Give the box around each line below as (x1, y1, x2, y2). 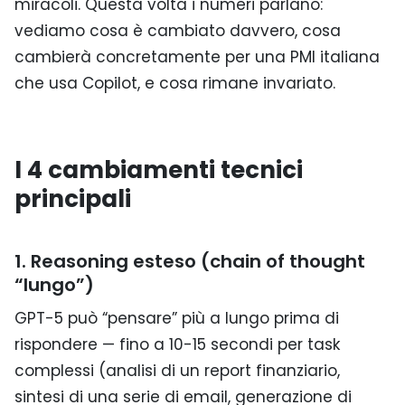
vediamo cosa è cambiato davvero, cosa (14, 19, 341, 42)
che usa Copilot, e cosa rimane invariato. (14, 71, 335, 94)
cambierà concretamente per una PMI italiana (14, 45, 380, 68)
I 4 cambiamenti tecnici (14, 153, 303, 186)
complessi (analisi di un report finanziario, (14, 359, 340, 381)
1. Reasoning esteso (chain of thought (14, 248, 365, 274)
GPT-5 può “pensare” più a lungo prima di (14, 306, 339, 329)
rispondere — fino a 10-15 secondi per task (14, 333, 340, 355)
